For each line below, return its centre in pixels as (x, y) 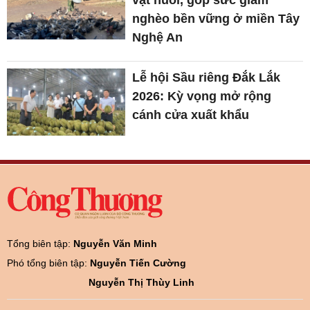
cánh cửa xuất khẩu (191, 115)
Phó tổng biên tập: (48, 263)
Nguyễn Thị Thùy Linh (142, 282)
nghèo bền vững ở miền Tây (216, 19)
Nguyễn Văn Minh (115, 243)
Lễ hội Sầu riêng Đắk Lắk (207, 78)
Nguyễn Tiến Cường (138, 263)
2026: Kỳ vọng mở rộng (202, 97)
